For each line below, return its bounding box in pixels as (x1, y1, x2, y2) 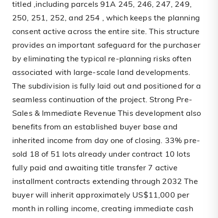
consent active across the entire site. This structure (12, 28, 200, 36)
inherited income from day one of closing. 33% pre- (12, 137, 200, 145)
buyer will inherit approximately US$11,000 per (12, 192, 190, 200)
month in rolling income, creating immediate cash (12, 205, 193, 214)
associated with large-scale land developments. (12, 69, 191, 77)
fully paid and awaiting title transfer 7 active (12, 164, 178, 173)
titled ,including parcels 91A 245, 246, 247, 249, (12, 1, 192, 9)
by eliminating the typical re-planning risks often (12, 55, 192, 64)
